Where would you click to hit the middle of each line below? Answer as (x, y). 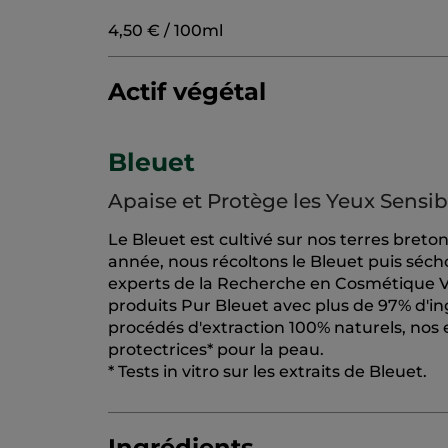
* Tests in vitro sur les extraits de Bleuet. (267, 372)
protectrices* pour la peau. (216, 350)
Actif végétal (187, 92)
